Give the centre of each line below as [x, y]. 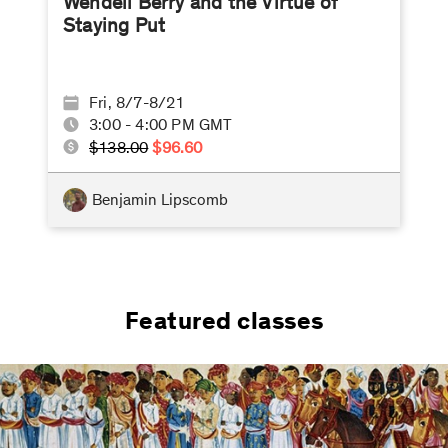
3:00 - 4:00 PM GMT [161, 125]
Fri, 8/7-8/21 [137, 103]
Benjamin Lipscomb [160, 199]
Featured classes [224, 320]
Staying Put [114, 25]
